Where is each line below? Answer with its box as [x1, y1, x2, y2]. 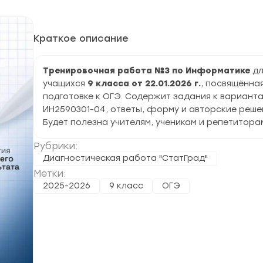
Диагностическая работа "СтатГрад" [43, 153, 208, 163]
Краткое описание [33, 33, 129, 44]
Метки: [33, 168, 66, 179]
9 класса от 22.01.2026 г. [87, 79, 201, 89]
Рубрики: [33, 140, 77, 151]
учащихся [43, 79, 87, 89]
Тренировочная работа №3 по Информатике [43, 66, 252, 76]
